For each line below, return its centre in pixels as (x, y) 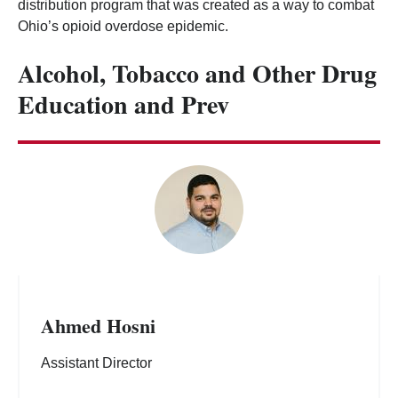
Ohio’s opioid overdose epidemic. (123, 26)
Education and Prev (123, 105)
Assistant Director (96, 362)
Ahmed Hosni (98, 325)
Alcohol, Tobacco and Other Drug (197, 74)
